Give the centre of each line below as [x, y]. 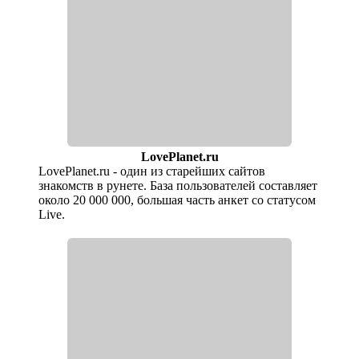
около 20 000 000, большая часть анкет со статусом [177, 200]
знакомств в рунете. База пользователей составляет [178, 186]
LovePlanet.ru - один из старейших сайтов [152, 171]
